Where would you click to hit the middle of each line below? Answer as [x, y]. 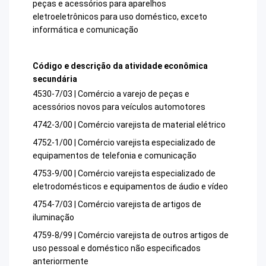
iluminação [53, 218]
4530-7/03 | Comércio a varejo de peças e [111, 94]
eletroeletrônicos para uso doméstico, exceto [120, 16]
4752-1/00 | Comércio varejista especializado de [124, 143]
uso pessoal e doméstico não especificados [117, 248]
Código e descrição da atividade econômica [120, 66]
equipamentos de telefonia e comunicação [115, 156]
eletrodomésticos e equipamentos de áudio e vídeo [130, 187]
